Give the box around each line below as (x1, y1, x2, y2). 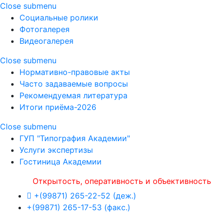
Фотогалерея (19, 24, 70, 34)
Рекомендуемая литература (19, 91, 127, 100)
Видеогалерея (19, 36, 73, 46)
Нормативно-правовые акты (19, 67, 130, 77)
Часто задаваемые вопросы (19, 79, 128, 89)
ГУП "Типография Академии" (19, 133, 130, 143)
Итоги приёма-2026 (19, 102, 96, 112)
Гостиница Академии (19, 157, 102, 166)
